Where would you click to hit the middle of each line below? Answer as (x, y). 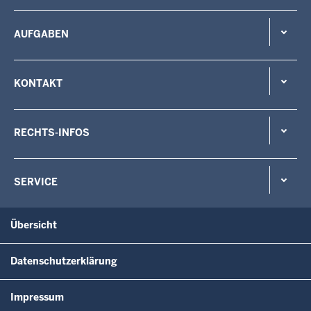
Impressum (37, 297)
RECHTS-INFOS (52, 132)
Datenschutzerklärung (64, 261)
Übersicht (34, 225)
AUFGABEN (41, 34)
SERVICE (36, 182)
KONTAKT (38, 83)
